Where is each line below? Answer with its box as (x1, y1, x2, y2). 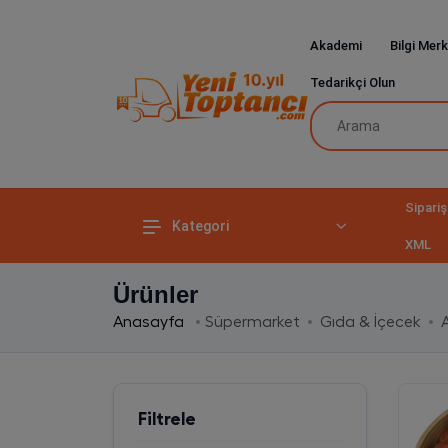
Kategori (171, 217, 229, 234)
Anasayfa (112, 314, 188, 330)
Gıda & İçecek (319, 314, 421, 330)
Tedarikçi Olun (309, 75, 395, 90)
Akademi (309, 38, 362, 53)
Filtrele (137, 410, 196, 428)
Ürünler (112, 281, 198, 308)
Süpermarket (204, 314, 300, 330)
